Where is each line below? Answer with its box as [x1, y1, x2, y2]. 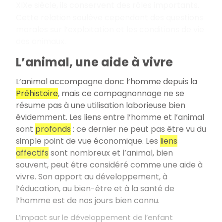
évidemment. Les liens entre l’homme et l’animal [16, 111, 204, 123]
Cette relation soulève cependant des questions [16, 11, 203, 23]
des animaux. [16, 35, 66, 47]
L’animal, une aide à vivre [16, 54, 173, 70]
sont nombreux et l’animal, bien [49, 147, 173, 159]
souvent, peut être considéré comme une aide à [16, 159, 203, 171]
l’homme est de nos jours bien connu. [16, 195, 160, 207]
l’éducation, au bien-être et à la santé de [16, 183, 174, 195]
